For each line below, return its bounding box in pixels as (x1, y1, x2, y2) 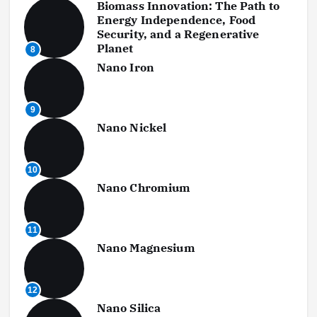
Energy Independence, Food (96, 13, 256, 28)
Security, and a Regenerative (96, 27, 260, 42)
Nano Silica (96, 301, 161, 316)
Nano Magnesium (96, 241, 195, 255)
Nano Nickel (96, 120, 167, 135)
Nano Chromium (96, 180, 191, 195)
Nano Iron (96, 60, 154, 75)
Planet (96, 41, 134, 56)
